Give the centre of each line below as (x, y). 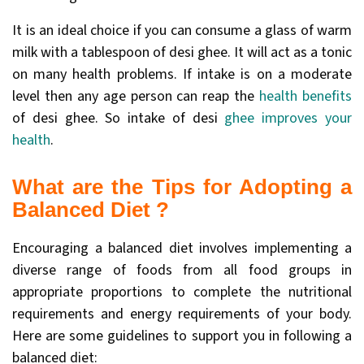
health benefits (303, 97)
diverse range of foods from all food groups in (182, 271)
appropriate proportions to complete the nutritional (182, 292)
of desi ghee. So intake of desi (119, 119)
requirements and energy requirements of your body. (182, 314)
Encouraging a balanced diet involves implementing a (182, 249)
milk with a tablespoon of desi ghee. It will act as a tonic (182, 53)
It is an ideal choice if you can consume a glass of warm (182, 31)
